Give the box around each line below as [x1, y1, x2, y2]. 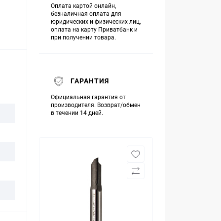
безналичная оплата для [51, 10, 121, 17]
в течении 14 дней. [51, 109, 103, 116]
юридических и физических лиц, [51, 18, 141, 25]
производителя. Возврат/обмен [51, 101, 141, 109]
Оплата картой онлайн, [51, 2, 116, 9]
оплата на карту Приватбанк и [51, 26, 138, 33]
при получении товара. [51, 34, 116, 41]
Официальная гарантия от [51, 93, 126, 101]
